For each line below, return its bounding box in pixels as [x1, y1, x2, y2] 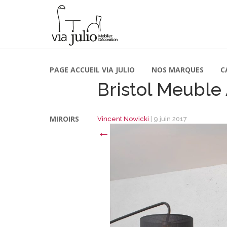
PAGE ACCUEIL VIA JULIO [50, 65, 135, 74]
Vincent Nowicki [97, 115, 149, 123]
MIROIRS [50, 114, 79, 124]
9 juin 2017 [154, 115, 187, 123]
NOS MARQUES [152, 65, 204, 74]
